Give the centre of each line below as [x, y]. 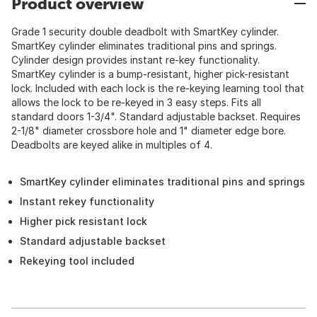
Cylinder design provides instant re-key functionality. [136, 60]
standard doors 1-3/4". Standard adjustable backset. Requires [156, 116]
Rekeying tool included [77, 261]
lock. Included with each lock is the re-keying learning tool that [158, 88]
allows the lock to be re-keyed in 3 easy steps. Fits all [136, 102]
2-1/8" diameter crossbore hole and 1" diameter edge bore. [149, 131]
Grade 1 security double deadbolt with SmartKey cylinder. [145, 31]
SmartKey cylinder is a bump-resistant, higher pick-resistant [150, 74]
